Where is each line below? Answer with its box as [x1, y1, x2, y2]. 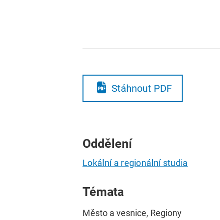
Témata [82, 185, 124, 199]
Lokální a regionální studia [82, 158, 188, 168]
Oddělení [82, 136, 132, 151]
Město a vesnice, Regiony [82, 207, 182, 218]
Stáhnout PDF [111, 82, 172, 94]
